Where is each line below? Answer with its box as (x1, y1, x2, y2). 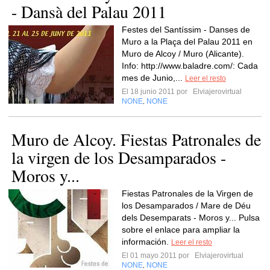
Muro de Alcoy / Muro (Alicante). (122, 49, 244, 58)
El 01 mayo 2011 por (122, 251, 193, 260)
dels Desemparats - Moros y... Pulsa (122, 213, 260, 222)
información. (122, 237, 171, 246)
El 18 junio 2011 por (122, 87, 191, 96)
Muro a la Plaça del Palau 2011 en (122, 37, 253, 46)
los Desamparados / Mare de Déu (122, 201, 251, 210)
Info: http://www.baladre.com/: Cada (122, 61, 258, 71)
